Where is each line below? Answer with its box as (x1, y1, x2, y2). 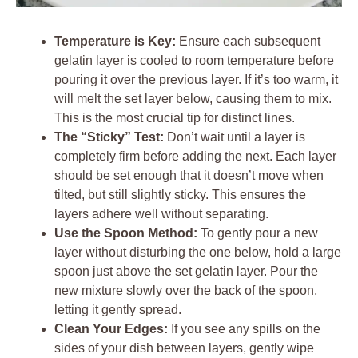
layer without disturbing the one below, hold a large (54, 245, 341, 259)
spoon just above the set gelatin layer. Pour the (54, 264, 318, 278)
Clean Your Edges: (54, 321, 168, 336)
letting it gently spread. (54, 302, 181, 316)
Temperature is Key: (54, 34, 176, 48)
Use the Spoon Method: (54, 225, 197, 240)
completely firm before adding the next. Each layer (54, 149, 336, 163)
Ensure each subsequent (176, 34, 320, 48)
